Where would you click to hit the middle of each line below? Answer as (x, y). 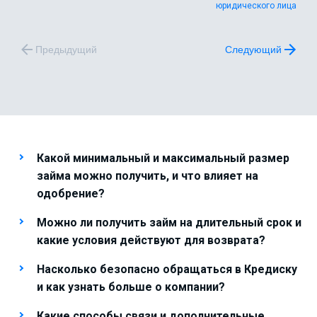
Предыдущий (66, 50)
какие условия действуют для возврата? (151, 240)
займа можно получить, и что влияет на (148, 176)
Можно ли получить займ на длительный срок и (169, 223)
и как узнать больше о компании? (131, 287)
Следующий (253, 50)
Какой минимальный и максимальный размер (163, 158)
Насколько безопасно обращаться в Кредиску (167, 269)
